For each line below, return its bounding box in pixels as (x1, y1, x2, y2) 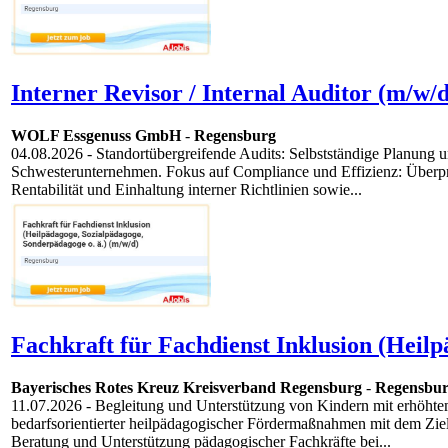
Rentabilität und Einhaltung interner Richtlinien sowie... (11, 181, 362, 199)
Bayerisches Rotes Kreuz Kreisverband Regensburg (11, 379, 362, 397)
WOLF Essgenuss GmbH (11, 127, 181, 145)
